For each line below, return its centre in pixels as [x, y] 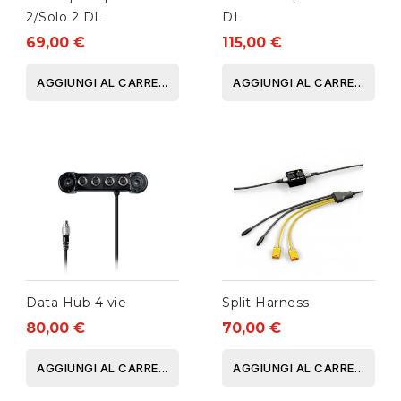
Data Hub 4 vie [76, 303]
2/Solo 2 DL [64, 17]
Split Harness [266, 303]
